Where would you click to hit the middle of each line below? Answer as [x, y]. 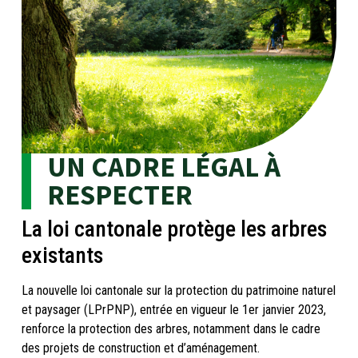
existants [62, 255]
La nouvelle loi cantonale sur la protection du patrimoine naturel [178, 290]
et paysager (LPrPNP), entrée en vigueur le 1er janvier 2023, [173, 309]
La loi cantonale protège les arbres [174, 229]
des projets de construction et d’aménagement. [140, 348]
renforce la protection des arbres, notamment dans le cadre [171, 328]
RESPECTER [119, 195]
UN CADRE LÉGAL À [163, 167]
